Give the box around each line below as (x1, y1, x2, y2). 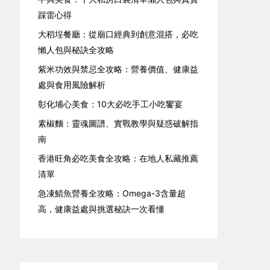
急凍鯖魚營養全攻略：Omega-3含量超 (38, 188, 186, 198)
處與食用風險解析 (38, 80, 106, 90)
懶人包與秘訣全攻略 (38, 45, 115, 55)
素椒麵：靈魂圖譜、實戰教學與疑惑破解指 (38, 118, 199, 128)
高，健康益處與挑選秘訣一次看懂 (38, 204, 165, 214)
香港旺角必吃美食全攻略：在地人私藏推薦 (38, 153, 199, 163)
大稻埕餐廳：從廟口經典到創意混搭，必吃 (38, 29, 199, 39)
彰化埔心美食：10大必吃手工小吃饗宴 (38, 99, 183, 109)
